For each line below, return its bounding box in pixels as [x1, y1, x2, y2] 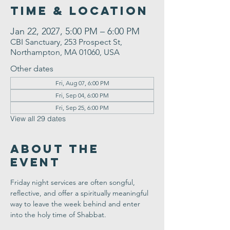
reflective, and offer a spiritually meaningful [10, 188, 150, 198]
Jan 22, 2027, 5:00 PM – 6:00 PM [10, 26, 140, 37]
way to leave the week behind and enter [10, 199, 142, 208]
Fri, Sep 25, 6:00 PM [55, 104, 109, 111]
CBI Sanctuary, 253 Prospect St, [10, 37, 122, 47]
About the [10, 142, 99, 156]
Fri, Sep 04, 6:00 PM [55, 91, 109, 99]
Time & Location [10, 4, 148, 18]
